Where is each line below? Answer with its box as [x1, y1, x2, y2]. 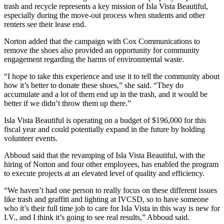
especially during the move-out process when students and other [4, 10, 205, 19]
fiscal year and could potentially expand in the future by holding [4, 124, 205, 133]
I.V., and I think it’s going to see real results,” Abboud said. [4, 212, 189, 221]
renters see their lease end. [4, 19, 86, 28]
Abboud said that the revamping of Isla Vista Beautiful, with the [4, 150, 205, 159]
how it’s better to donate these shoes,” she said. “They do [4, 80, 183, 89]
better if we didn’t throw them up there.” [4, 98, 131, 107]
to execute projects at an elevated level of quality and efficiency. [4, 168, 204, 177]
